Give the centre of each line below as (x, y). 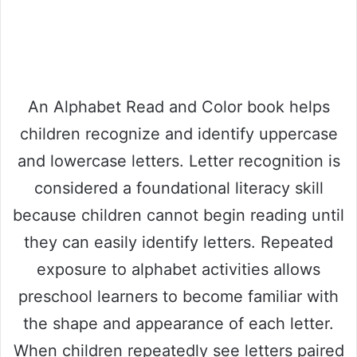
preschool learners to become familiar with (178, 297)
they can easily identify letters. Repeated (178, 243)
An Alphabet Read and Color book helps (178, 107)
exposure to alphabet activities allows (178, 270)
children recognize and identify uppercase (178, 134)
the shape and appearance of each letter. (178, 324)
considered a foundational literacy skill (178, 188)
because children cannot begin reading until (178, 216)
